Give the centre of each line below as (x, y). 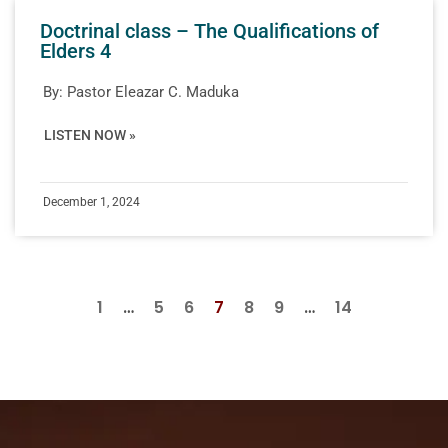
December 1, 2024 (91, 201)
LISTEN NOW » (90, 134)
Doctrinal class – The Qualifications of (209, 30)
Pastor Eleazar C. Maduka (153, 91)
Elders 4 (75, 50)
